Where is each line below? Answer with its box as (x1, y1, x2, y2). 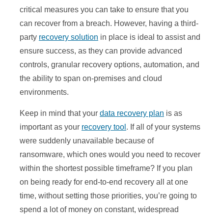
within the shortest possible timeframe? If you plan (20, 164, 192, 173)
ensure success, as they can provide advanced (20, 47, 182, 55)
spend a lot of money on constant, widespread (20, 205, 179, 214)
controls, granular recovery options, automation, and (20, 60, 199, 69)
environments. (20, 88, 69, 97)
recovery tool (82, 123, 126, 132)
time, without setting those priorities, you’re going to (20, 192, 197, 200)
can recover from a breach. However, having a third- (20, 19, 198, 28)
